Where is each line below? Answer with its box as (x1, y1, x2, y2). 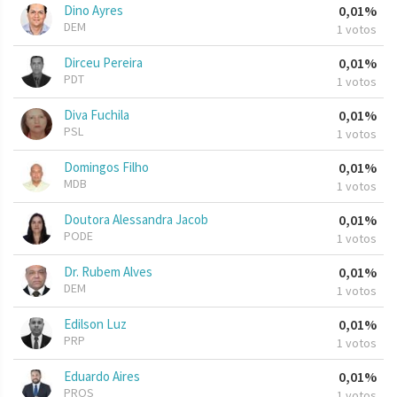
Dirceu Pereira (64, 54, 143, 72)
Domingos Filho (64, 159, 149, 176)
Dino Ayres (64, 2, 123, 19)
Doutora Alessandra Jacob (64, 211, 208, 229)
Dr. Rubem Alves (64, 263, 152, 281)
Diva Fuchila (64, 106, 129, 124)
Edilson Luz (64, 315, 127, 333)
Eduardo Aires (64, 368, 140, 385)
